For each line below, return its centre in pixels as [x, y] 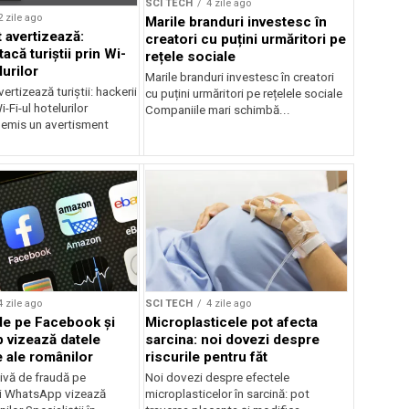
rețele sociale [191, 56]
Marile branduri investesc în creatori [240, 77]
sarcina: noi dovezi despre [233, 339]
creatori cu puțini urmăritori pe [246, 39]
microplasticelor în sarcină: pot [228, 393]
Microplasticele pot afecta [232, 322]
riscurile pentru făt [207, 357]
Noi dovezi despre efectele [218, 377]
